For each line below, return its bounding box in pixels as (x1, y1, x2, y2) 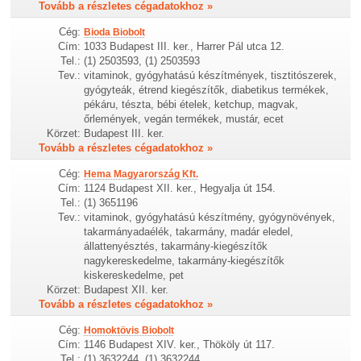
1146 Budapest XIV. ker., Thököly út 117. (84, 338, 276, 351)
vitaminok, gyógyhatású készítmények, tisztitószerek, (84, 68, 338, 81)
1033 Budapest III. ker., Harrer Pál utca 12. (84, 39, 285, 52)
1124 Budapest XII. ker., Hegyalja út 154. (84, 182, 276, 194)
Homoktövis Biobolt (84, 325, 175, 337)
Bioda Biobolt (84, 26, 146, 38)
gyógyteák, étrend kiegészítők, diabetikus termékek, (84, 83, 330, 96)
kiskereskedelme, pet (84, 269, 185, 281)
